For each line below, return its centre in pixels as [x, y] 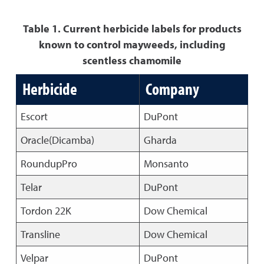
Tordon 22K [46, 211]
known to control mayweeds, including [132, 44]
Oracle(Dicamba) [57, 140]
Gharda [160, 140]
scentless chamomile [132, 60]
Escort [34, 116]
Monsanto [166, 164]
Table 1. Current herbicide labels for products [132, 29]
